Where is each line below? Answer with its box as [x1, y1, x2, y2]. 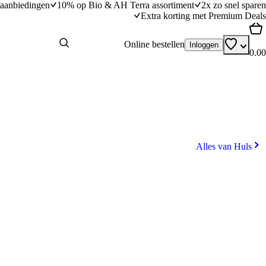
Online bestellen [124, 39, 185, 49]
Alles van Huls [196, 141, 252, 151]
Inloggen [189, 40, 218, 49]
